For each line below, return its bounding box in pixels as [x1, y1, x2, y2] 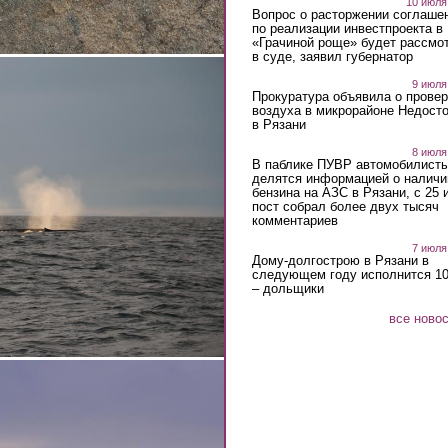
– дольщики [251, 280, 324, 296]
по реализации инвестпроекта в [251, 20, 443, 36]
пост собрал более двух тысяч [251, 198, 439, 214]
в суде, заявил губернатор [251, 48, 413, 64]
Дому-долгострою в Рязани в [251, 252, 429, 268]
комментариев [251, 212, 338, 228]
